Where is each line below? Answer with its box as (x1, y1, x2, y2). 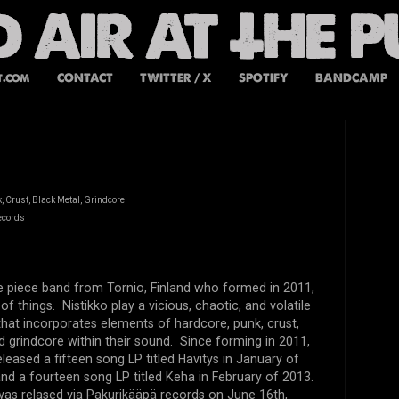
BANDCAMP (314, 69, 387, 85)
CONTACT (56, 69, 113, 85)
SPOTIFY (238, 69, 289, 85)
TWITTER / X (139, 69, 212, 85)
